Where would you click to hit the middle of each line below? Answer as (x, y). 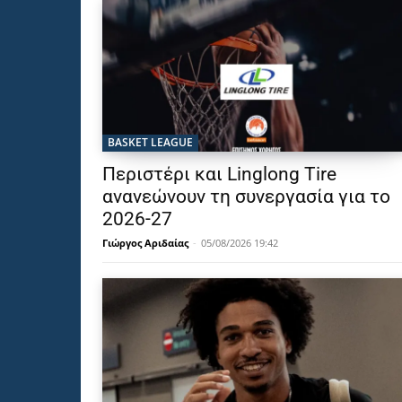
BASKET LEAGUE (150, 143)
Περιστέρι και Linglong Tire (219, 175)
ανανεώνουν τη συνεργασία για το (246, 197)
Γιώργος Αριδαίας (145, 243)
